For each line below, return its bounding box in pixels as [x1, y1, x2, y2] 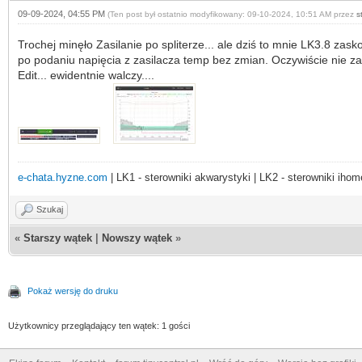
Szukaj [36, 204, 63, 214]
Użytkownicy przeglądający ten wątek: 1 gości [8, 320, 190, 330]
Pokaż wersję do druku [27, 285, 118, 296]
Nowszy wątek [102, 231, 172, 244]
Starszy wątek [23, 231, 92, 244]
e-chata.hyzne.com [18, 170, 107, 183]
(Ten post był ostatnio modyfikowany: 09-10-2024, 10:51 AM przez [107, 9, 356, 19]
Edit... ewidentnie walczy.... [18, 68, 158, 82]
